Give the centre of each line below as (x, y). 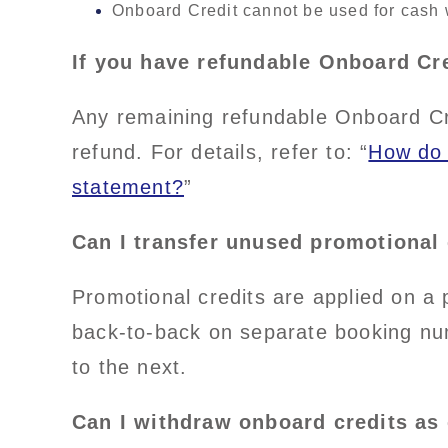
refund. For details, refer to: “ (220, 152)
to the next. (130, 367)
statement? (128, 187)
